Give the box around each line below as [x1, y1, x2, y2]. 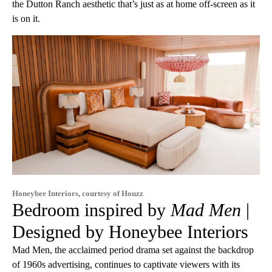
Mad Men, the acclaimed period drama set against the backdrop [12, 244, 254, 255]
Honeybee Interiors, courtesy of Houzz [12, 188, 143, 198]
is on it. [12, 13, 40, 24]
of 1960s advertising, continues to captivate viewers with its [12, 259, 240, 270]
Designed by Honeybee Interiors [12, 221, 248, 242]
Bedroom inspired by [12, 199, 171, 220]
